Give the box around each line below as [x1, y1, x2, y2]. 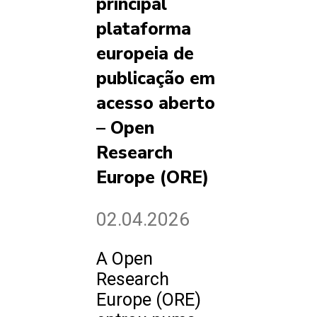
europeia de [96, 41, 194, 66]
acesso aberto [96, 91, 215, 115]
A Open [96, 248, 153, 270]
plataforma [96, 16, 191, 41]
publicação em [96, 66, 215, 91]
